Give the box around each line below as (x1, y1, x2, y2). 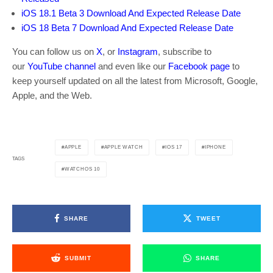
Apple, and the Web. (12, 90, 92, 101)
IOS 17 (165, 144, 183, 151)
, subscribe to (158, 46, 211, 57)
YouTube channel (27, 61, 96, 72)
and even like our (96, 61, 168, 72)
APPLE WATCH (104, 144, 143, 151)
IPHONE (204, 144, 226, 151)
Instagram (118, 46, 158, 57)
